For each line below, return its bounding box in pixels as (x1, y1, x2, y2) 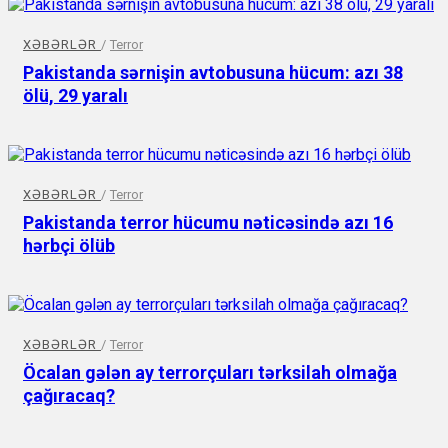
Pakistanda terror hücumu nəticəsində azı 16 (23, 211, 393, 233)
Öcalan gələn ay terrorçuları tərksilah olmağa (23, 361, 397, 383)
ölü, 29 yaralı (23, 84, 128, 106)
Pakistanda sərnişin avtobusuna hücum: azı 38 (23, 61, 403, 83)
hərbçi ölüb (23, 234, 115, 256)
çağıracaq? (23, 384, 115, 406)
